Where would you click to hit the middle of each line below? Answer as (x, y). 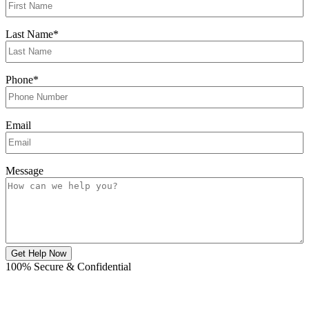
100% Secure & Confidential (68, 266)
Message (24, 170)
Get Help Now (39, 253)
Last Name (29, 34)
